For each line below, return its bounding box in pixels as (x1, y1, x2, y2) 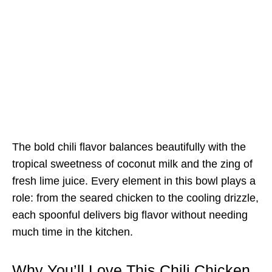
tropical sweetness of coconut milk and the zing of (12, 157, 253, 170)
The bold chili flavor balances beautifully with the (12, 140, 246, 153)
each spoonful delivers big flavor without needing (12, 208, 248, 221)
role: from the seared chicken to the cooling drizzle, (12, 191, 259, 204)
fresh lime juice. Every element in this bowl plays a (12, 174, 256, 187)
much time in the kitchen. (12, 225, 133, 238)
